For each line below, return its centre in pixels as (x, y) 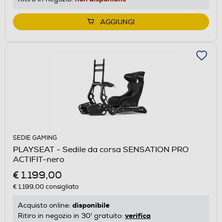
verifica (138, 215)
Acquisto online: (45, 205)
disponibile (91, 205)
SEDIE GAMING (35, 138)
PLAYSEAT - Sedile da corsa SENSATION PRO (101, 149)
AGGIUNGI (117, 22)
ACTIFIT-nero (39, 159)
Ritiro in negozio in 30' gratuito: (71, 216)
